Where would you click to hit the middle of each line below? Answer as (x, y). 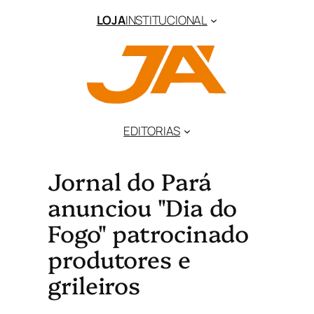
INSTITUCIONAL (166, 20)
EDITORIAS (152, 131)
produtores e (119, 258)
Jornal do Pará (130, 180)
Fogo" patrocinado (149, 232)
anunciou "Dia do (143, 206)
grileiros (94, 284)
